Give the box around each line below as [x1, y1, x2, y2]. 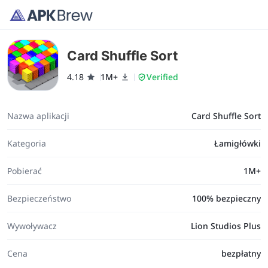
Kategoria [7, 137, 46, 149]
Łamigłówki [214, 137, 261, 149]
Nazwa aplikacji [7, 109, 69, 121]
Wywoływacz [7, 220, 57, 232]
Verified [147, 71, 178, 83]
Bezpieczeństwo [7, 192, 71, 204]
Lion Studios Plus [190, 220, 261, 232]
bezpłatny [221, 248, 261, 259]
